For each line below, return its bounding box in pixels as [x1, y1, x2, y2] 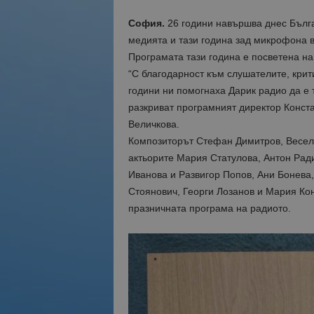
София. [128, 18, 165, 29]
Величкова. [128, 118, 179, 130]
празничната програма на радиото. [128, 203, 291, 214]
